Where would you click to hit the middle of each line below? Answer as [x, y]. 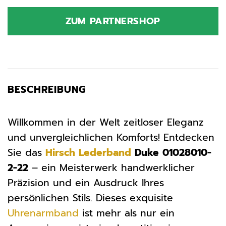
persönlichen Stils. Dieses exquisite [90, 198]
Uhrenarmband [43, 213]
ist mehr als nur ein [127, 213]
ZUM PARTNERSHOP [113, 21]
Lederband [105, 152]
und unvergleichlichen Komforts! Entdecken [111, 137]
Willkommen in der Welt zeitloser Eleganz [106, 122]
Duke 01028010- [171, 152]
